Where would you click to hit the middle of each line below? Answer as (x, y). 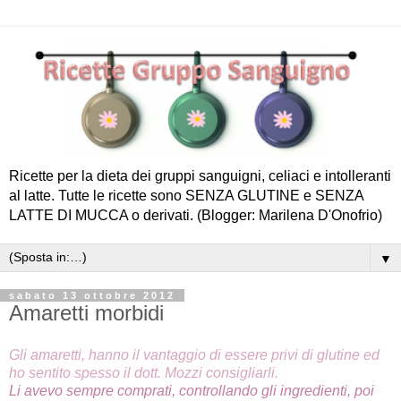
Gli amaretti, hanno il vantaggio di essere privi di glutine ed (194, 355)
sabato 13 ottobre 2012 (92, 295)
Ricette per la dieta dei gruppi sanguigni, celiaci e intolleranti (200, 175)
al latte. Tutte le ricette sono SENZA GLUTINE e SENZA (186, 195)
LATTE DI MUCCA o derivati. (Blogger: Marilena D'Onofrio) (196, 215)
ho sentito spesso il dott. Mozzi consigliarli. (144, 373)
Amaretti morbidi (86, 312)
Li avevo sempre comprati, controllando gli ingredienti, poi (192, 391)
